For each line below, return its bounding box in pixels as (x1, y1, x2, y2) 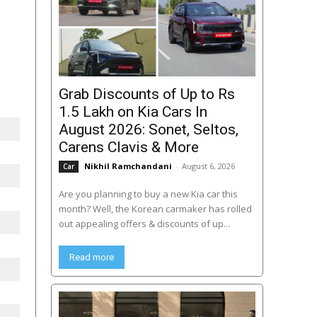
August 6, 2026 (181, 161, 235, 172)
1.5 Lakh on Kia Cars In (58, 103, 207, 121)
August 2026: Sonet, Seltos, (58, 121, 238, 139)
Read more (69, 252, 114, 263)
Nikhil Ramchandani (83, 161, 172, 172)
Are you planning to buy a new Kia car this (58, 188, 238, 201)
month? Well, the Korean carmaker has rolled (58, 202, 252, 216)
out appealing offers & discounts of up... (58, 217, 230, 231)
